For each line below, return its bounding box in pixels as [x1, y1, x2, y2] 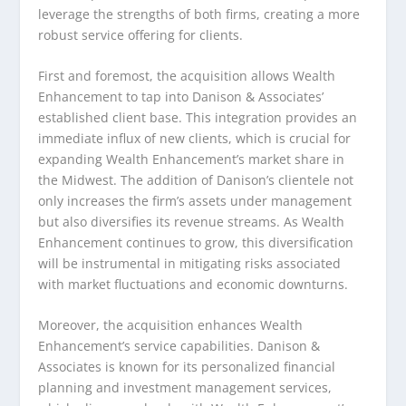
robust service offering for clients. [38, 25, 244, 43]
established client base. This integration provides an [38, 109, 358, 126]
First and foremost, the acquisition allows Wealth [38, 67, 336, 84]
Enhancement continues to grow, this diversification [38, 234, 354, 251]
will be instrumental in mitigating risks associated [38, 255, 342, 272]
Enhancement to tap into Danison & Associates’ [38, 88, 324, 105]
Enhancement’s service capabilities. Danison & [38, 337, 321, 355]
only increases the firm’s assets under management [38, 192, 353, 209]
